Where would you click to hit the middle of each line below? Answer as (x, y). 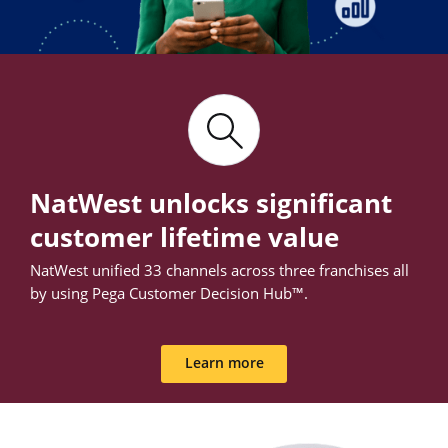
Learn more (224, 363)
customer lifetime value (184, 236)
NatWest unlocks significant (211, 202)
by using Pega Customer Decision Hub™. (169, 292)
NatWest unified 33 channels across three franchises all (219, 269)
